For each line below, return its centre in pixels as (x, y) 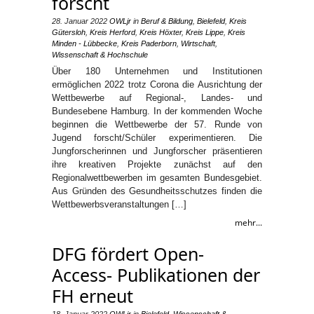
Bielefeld (211, 21)
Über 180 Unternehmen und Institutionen (157, 71)
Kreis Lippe (205, 32)
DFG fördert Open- (128, 254)
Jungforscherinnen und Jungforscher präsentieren (157, 151)
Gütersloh (69, 32)
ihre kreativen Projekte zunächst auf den (157, 164)
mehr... (248, 223)
